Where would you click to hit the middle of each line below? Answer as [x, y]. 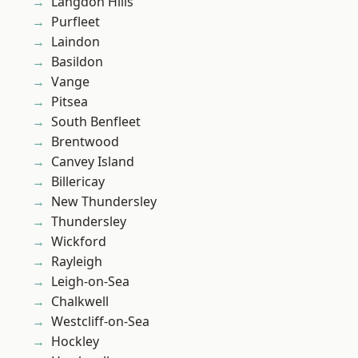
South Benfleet [96, 122]
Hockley [75, 342]
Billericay [78, 182]
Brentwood [85, 142]
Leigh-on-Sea [90, 282]
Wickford [79, 242]
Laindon [76, 42]
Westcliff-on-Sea [100, 322]
